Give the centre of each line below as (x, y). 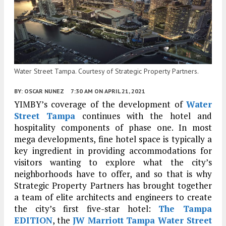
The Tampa (185, 208)
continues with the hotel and (144, 116)
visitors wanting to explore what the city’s (113, 162)
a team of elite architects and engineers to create (113, 197)
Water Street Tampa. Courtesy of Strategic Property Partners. (106, 71)
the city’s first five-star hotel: (87, 208)
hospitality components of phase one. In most (113, 127)
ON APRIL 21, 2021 (120, 91)
